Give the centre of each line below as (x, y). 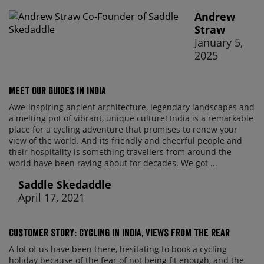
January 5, (219, 43)
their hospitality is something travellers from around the (120, 152)
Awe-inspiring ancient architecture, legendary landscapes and (132, 107)
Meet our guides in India (57, 91)
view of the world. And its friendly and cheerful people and (126, 141)
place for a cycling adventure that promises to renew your (123, 130)
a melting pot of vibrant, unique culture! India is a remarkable (131, 118)
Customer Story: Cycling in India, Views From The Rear (119, 233)
